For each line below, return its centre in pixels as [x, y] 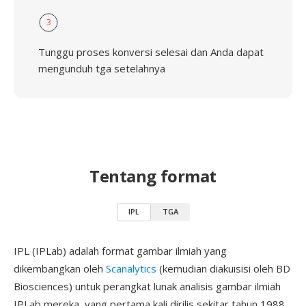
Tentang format [153, 176]
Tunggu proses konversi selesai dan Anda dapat [151, 52]
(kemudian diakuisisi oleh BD [223, 268]
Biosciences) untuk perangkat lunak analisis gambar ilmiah [147, 286]
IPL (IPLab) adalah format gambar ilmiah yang [120, 251]
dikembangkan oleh [60, 268]
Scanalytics [131, 268]
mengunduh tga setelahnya [102, 68]
